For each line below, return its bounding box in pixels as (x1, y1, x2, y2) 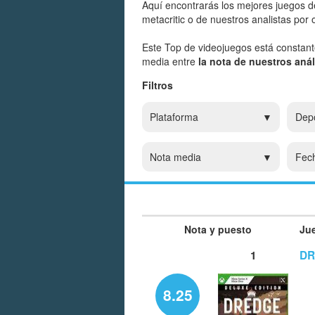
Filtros (142, 78, 173, 93)
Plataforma (150, 110, 199, 124)
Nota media (150, 149, 202, 164)
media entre (142, 54, 198, 69)
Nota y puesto (184, 221, 252, 236)
